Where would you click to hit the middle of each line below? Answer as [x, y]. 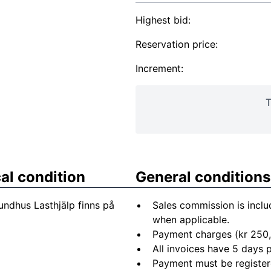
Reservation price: [177, 44]
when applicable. [191, 220]
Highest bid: [163, 20]
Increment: [159, 68]
